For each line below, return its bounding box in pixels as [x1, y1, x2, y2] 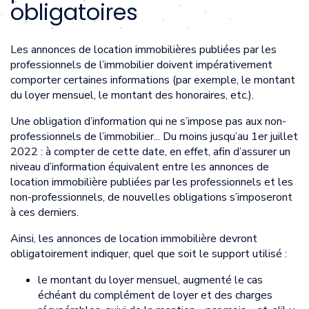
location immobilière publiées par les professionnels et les [10, 174, 293, 190]
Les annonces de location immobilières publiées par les [10, 41, 277, 57]
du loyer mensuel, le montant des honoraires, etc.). [10, 87, 254, 103]
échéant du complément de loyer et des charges [38, 287, 272, 303]
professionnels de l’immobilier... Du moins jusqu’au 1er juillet [10, 128, 298, 144]
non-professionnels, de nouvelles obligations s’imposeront [10, 189, 292, 205]
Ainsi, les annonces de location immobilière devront [10, 230, 257, 246]
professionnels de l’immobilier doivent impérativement [10, 57, 272, 72]
